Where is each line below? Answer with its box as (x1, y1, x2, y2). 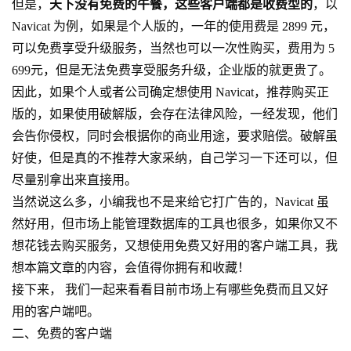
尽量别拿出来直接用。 (12, 173, 137, 186)
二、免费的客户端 (12, 327, 112, 340)
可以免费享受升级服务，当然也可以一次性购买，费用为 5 (12, 42, 335, 55)
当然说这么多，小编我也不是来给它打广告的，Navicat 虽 (12, 195, 329, 208)
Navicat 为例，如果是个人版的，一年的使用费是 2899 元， (12, 20, 335, 33)
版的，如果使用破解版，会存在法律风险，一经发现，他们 (12, 107, 338, 121)
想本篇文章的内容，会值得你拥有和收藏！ (12, 261, 250, 274)
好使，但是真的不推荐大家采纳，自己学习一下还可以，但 (12, 151, 338, 165)
